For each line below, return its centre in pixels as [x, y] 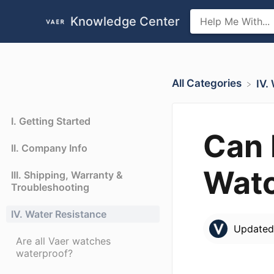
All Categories [206, 83]
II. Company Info [49, 148]
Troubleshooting [50, 187]
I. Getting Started [51, 121]
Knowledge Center [125, 21]
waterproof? [44, 254]
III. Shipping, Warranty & [67, 175]
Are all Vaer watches [63, 241]
